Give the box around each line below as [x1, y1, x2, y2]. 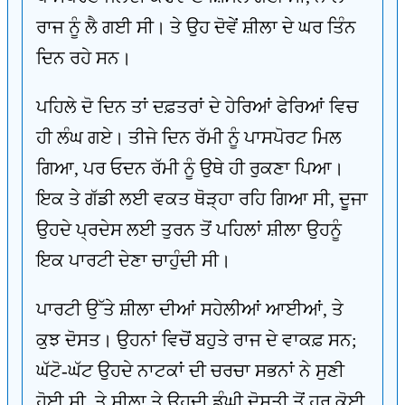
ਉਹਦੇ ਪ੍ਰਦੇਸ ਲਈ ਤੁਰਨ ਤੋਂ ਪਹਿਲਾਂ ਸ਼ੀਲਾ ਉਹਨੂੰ [36, 220, 342, 240]
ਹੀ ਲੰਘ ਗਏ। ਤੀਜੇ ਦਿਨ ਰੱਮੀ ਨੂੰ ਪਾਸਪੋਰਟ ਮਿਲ [36, 127, 342, 147]
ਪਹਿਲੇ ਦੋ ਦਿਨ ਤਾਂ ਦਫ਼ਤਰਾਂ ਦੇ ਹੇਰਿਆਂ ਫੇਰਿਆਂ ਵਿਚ [36, 97, 358, 117]
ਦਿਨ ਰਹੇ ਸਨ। [36, 48, 131, 68]
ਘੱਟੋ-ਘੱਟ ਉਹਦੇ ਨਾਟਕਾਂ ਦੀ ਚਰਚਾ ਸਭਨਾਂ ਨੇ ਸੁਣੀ [36, 361, 344, 381]
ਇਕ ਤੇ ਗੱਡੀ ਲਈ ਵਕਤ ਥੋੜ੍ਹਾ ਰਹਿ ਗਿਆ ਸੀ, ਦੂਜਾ [36, 189, 368, 209]
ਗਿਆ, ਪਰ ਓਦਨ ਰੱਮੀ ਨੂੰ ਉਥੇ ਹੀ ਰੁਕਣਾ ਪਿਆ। [36, 158, 344, 178]
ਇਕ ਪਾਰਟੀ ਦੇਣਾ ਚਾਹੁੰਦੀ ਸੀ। [36, 250, 231, 270]
